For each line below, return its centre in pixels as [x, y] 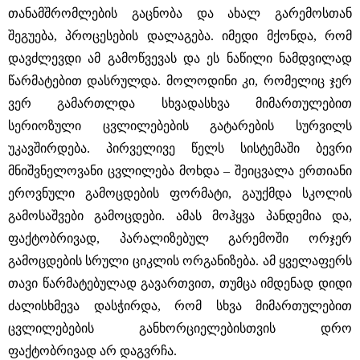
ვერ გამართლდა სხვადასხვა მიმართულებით [180, 103]
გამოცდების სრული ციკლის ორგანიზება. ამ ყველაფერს [180, 261]
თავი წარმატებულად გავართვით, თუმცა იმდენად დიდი [180, 283]
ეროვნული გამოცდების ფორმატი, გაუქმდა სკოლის [180, 193]
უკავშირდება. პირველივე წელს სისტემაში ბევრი [180, 148]
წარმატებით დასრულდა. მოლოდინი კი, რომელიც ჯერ [180, 81]
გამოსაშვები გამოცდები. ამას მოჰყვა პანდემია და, [180, 216]
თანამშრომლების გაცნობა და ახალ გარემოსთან [180, 13]
